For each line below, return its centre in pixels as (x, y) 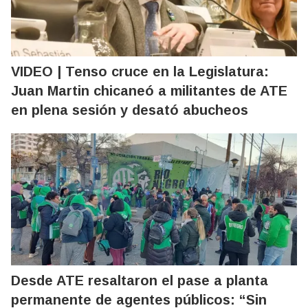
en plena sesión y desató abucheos (130, 110)
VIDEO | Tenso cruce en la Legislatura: (140, 71)
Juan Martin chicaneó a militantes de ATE (149, 90)
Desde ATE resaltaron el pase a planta (140, 280)
